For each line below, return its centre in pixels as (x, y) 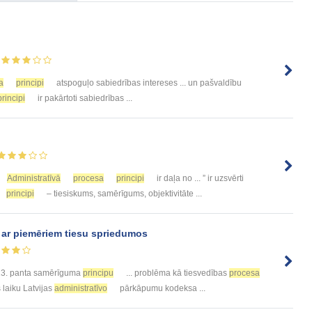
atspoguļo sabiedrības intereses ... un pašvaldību (148, 83)
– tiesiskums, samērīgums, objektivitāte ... (123, 193)
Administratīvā (34, 178)
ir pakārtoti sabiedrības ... (84, 98)
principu (98, 273)
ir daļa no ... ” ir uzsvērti (199, 178)
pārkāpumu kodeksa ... (162, 289)
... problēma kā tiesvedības (177, 273)
